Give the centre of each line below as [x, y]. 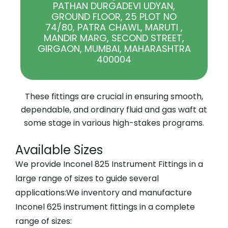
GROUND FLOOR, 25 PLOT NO [114, 17]
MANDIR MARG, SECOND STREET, [114, 38]
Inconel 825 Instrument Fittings [125, 164]
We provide [38, 164]
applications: [41, 193]
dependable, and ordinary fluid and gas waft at [114, 110]
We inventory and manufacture [129, 193]
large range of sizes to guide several [87, 178]
